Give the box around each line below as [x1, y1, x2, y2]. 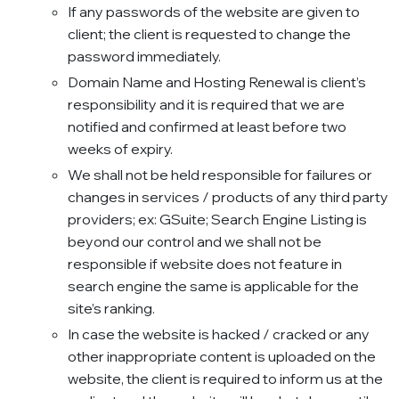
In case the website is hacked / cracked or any [68, 325, 370, 344]
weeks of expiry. [68, 140, 173, 159]
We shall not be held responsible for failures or [68, 166, 372, 184]
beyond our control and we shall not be [68, 232, 322, 251]
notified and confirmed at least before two [68, 118, 346, 136]
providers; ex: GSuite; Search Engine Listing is [68, 210, 367, 229]
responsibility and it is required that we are [68, 95, 345, 114]
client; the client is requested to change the [68, 25, 351, 44]
